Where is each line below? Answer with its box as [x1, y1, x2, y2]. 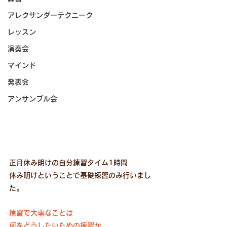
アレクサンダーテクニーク [8, 12, 93, 19]
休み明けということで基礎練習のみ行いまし [9, 171, 151, 179]
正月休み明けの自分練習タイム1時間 [9, 159, 128, 166]
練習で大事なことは [9, 209, 73, 216]
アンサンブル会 [8, 95, 57, 102]
